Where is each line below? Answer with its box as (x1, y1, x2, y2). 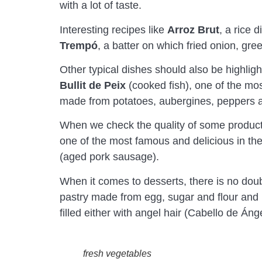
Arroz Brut (167, 23, 219, 36)
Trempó (60, 39, 98, 51)
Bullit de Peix (60, 80, 126, 92)
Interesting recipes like (60, 23, 167, 36)
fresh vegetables (83, 248, 151, 258)
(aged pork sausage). (60, 151, 159, 163)
